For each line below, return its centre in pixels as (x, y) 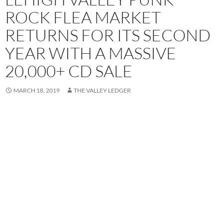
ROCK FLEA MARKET (83, 17)
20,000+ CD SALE (69, 71)
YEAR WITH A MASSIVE (91, 53)
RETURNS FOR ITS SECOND (108, 35)
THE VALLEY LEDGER (102, 91)
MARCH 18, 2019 (37, 91)
